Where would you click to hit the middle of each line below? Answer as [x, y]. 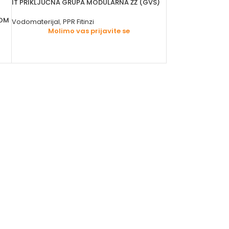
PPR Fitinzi [79, 22]
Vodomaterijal [36, 22]
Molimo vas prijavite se [89, 31]
